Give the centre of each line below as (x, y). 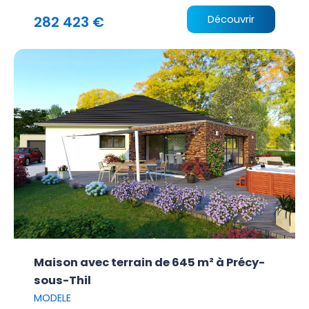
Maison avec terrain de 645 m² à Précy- (150, 262)
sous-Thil (63, 280)
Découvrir (231, 20)
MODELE (53, 298)
